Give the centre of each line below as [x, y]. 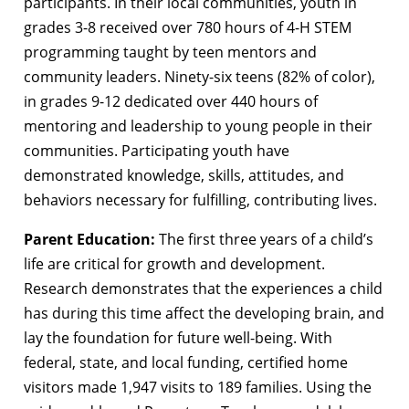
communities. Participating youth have [157, 151]
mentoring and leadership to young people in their [198, 126]
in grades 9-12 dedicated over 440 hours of [171, 102]
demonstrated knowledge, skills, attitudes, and [184, 176]
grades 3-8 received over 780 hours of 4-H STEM [188, 28]
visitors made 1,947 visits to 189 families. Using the [198, 388]
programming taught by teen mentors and [170, 52]
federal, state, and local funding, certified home [186, 363]
